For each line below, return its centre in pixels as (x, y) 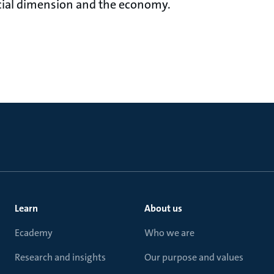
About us (163, 208)
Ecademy (34, 233)
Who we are (169, 233)
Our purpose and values (194, 257)
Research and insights (60, 257)
